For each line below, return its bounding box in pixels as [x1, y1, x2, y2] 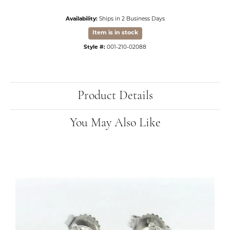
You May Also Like [69, 117, 161, 129]
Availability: [65, 16, 98, 22]
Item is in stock [92, 30, 138, 36]
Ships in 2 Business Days [99, 16, 165, 22]
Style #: [84, 44, 105, 50]
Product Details [77, 89, 153, 102]
